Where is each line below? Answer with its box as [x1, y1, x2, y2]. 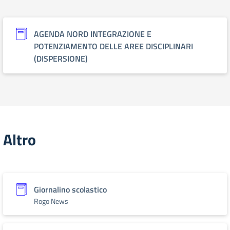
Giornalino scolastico [34, 183, 107, 196]
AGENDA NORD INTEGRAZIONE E [34, 28, 151, 40]
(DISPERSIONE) [34, 52, 88, 65]
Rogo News [34, 196, 68, 206]
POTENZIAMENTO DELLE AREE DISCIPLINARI [34, 40, 193, 52]
